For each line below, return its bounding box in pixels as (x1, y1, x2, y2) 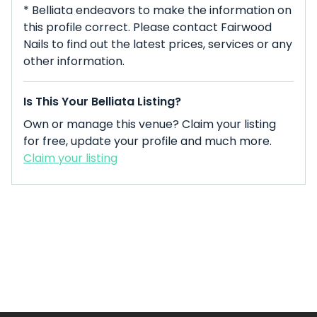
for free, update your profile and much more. (23, 133, 272, 149)
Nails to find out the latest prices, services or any (23, 36, 292, 52)
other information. (23, 53, 125, 69)
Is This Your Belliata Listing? (23, 93, 181, 110)
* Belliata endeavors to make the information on (23, 2, 292, 18)
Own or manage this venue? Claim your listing (23, 116, 276, 132)
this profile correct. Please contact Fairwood (23, 19, 272, 35)
